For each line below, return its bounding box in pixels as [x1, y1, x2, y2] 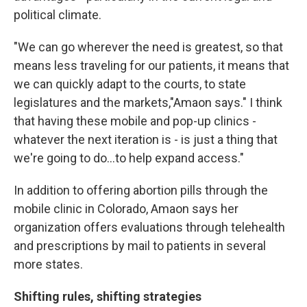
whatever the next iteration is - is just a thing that [14, 132, 278, 147]
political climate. [14, 8, 101, 22]
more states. [14, 257, 83, 271]
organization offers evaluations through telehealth [14, 220, 285, 234]
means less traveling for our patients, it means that [14, 58, 289, 73]
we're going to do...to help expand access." [14, 151, 244, 165]
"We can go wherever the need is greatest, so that [14, 40, 283, 54]
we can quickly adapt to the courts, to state [14, 77, 246, 91]
